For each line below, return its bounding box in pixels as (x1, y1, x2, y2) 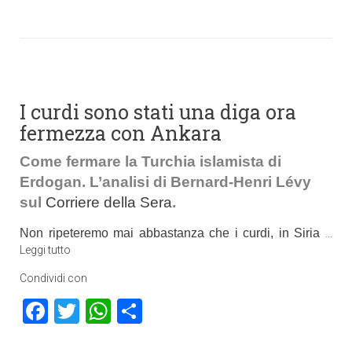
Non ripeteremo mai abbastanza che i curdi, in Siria (20, 226, 325, 240)
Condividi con (20, 272, 87, 284)
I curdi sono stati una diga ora (20, 99, 296, 125)
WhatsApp (111, 296, 226, 326)
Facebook (48, 296, 153, 326)
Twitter (79, 296, 156, 326)
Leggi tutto (20, 244, 71, 256)
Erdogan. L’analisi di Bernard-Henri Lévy (20, 174, 311, 190)
